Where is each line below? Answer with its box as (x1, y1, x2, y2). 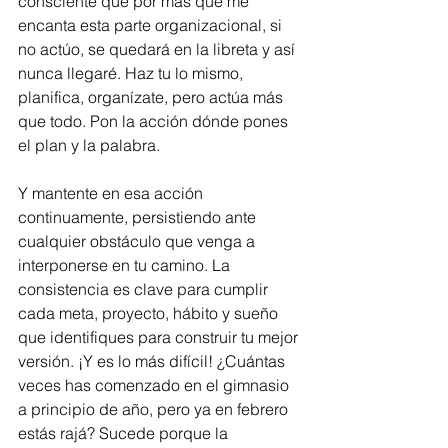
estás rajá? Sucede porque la (18, 422, 232, 443)
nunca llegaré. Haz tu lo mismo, (18, 62, 247, 83)
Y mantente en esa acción (18, 182, 207, 203)
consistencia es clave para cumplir (18, 278, 272, 299)
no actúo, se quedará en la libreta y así (18, 38, 299, 59)
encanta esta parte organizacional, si (18, 14, 286, 35)
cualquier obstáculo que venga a (18, 230, 259, 251)
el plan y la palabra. (18, 134, 160, 155)
